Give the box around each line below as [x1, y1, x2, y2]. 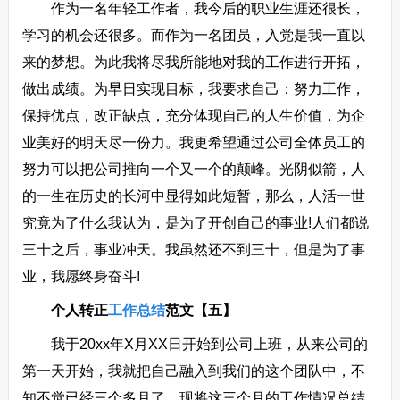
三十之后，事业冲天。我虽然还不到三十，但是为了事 [21, 242, 365, 257]
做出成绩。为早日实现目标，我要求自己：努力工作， [21, 81, 365, 96]
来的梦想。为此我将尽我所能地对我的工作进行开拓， [21, 54, 365, 70]
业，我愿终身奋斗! [21, 269, 140, 284]
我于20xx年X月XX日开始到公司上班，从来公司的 [21, 337, 368, 352]
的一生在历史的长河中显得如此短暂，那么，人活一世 [21, 188, 365, 204]
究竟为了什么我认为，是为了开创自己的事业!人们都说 [21, 215, 369, 230]
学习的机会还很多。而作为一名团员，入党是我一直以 [21, 28, 365, 43]
